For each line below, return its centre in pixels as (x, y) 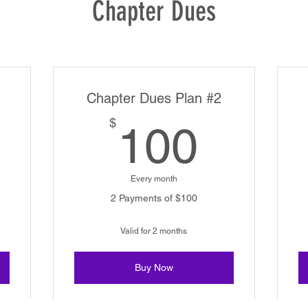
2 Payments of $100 (154, 198)
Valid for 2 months (154, 231)
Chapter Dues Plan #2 (154, 98)
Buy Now (154, 267)
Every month (154, 179)
